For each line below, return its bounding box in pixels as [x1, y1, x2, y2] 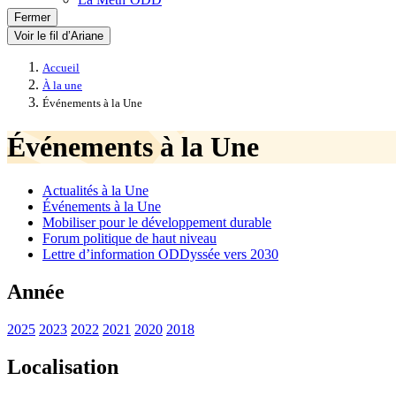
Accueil [42, 62, 80, 74]
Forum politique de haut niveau [42, 230, 217, 246]
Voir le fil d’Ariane [14, 29, 103, 42]
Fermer [14, 11, 50, 24]
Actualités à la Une [42, 182, 148, 198]
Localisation [7, 354, 118, 378]
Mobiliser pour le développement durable [42, 214, 271, 230]
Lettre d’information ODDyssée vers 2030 [42, 246, 278, 262]
